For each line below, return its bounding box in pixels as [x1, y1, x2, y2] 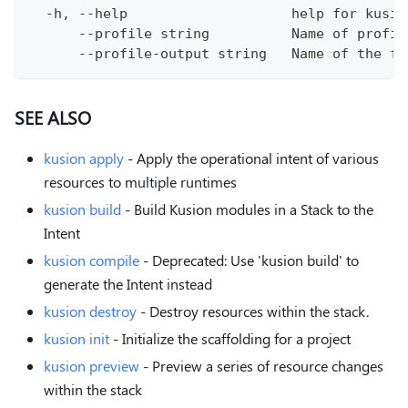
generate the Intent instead [44, 273, 212, 293]
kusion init [44, 328, 109, 348]
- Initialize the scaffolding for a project [109, 328, 351, 348]
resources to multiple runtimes [44, 171, 237, 191]
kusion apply [44, 148, 124, 168]
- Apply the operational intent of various [124, 148, 379, 168]
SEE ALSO [15, 104, 91, 129]
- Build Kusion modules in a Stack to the [121, 199, 373, 219]
